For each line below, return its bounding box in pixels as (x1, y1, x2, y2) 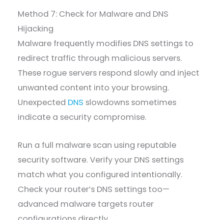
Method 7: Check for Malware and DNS (18, 8, 169, 20)
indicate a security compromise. (18, 111, 147, 123)
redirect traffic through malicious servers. (18, 53, 182, 64)
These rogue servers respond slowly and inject (18, 67, 200, 79)
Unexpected (18, 97, 68, 109)
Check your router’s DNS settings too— (18, 183, 170, 195)
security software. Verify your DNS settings (18, 154, 184, 165)
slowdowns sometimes (83, 97, 177, 109)
